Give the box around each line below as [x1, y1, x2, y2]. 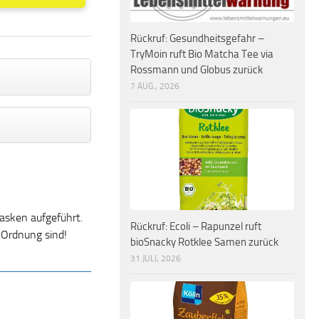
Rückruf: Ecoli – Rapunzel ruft [130, 219, 261, 233]
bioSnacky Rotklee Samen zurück [130, 235, 278, 249]
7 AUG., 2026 [130, 81, 179, 92]
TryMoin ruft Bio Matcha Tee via [130, 48, 273, 61]
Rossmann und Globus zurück [130, 63, 263, 77]
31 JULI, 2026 [130, 253, 181, 263]
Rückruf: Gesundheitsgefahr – [130, 32, 264, 46]
